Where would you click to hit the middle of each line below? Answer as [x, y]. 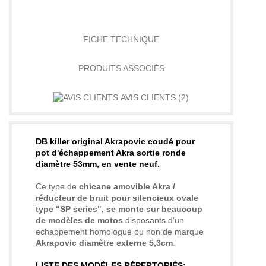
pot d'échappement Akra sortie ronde [111, 153]
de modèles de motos [79, 221]
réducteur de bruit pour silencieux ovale [117, 198]
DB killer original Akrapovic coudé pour [115, 142]
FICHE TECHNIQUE [121, 39]
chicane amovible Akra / [127, 187]
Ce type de [57, 187]
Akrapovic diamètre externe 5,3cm [104, 243]
